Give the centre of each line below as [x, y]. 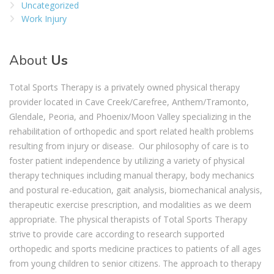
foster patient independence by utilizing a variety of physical [127, 161]
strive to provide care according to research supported [117, 234]
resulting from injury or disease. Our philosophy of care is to [129, 146]
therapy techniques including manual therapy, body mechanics [132, 176]
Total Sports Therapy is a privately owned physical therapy [124, 87]
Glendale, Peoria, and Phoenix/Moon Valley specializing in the [130, 117]
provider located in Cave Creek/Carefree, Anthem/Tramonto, [129, 102]
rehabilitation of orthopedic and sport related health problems [131, 131]
